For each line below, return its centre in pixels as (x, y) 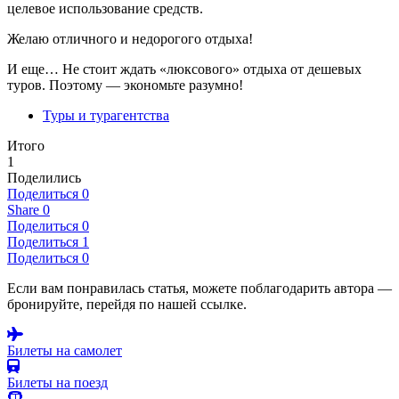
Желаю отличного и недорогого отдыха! (130, 39)
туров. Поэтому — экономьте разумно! (125, 85)
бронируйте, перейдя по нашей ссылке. (127, 305)
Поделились (44, 178)
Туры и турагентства (106, 116)
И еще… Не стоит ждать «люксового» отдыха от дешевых (184, 69)
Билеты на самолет (65, 351)
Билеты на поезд (57, 383)
